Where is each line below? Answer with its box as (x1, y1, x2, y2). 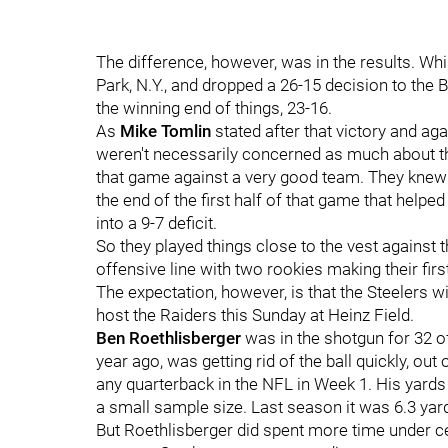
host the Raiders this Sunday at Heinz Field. (96, 305, 414, 325)
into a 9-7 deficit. (96, 213, 217, 233)
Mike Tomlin (120, 121, 211, 141)
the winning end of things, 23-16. (96, 98, 332, 118)
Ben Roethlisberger (96, 328, 241, 348)
